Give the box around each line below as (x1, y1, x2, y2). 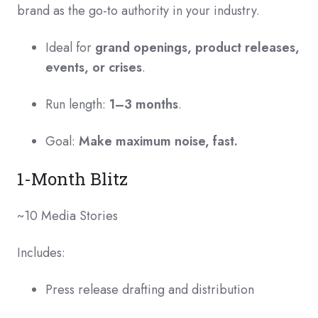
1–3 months (109, 95, 178, 114)
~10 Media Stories (17, 207, 118, 225)
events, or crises (45, 58, 142, 77)
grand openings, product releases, (95, 38, 300, 57)
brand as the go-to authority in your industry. (17, 1, 260, 20)
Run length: (45, 95, 109, 114)
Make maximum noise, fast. (79, 132, 238, 150)
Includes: (17, 243, 65, 262)
